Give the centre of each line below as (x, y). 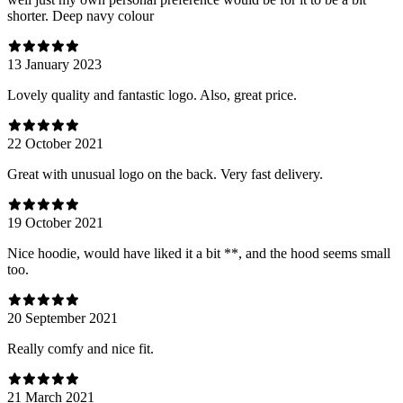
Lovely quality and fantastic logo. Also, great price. (152, 94)
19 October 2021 (55, 222)
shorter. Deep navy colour (81, 15)
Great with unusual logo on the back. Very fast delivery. (165, 174)
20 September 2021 (63, 318)
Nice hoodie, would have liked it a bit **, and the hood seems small (199, 253)
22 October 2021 (55, 143)
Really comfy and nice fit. (81, 348)
